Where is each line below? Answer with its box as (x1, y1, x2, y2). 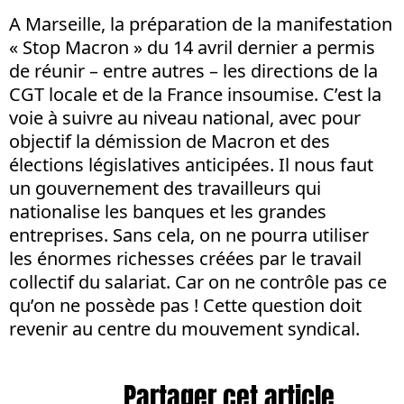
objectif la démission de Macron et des (9, 128, 330, 153)
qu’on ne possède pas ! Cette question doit (9, 292, 362, 317)
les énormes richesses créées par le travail (9, 245, 362, 271)
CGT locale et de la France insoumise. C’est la (9, 81, 381, 106)
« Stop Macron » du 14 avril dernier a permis (9, 34, 375, 60)
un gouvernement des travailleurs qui (9, 175, 321, 200)
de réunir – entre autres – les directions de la (9, 58, 378, 83)
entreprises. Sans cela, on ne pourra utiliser (9, 222, 369, 247)
